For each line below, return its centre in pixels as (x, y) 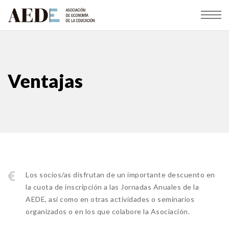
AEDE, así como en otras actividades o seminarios (110, 199)
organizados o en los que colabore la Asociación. (108, 211)
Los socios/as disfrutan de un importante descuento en (120, 175)
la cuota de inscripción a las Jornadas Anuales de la (112, 187)
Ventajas (45, 81)
